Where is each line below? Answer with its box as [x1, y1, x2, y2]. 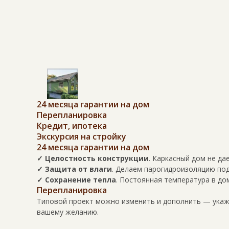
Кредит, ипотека [37, 120, 107, 131]
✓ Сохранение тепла [37, 175, 116, 185]
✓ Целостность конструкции [37, 153, 149, 163]
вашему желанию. [37, 207, 99, 217]
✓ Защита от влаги [37, 164, 112, 174]
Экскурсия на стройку [37, 131, 126, 142]
